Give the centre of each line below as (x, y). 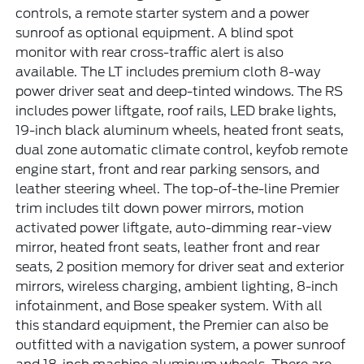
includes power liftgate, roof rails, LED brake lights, (176, 110)
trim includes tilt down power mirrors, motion (160, 208)
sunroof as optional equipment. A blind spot (155, 32)
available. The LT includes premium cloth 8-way (168, 71)
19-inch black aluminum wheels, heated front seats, (180, 130)
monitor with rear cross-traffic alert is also (150, 52)
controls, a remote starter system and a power (163, 13)
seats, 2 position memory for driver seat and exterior (180, 266)
